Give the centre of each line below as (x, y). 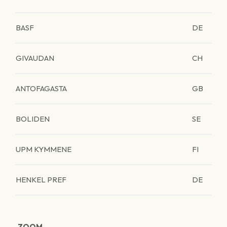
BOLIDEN (33, 119)
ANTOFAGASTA (41, 88)
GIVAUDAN (35, 58)
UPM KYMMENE (44, 149)
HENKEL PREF (41, 180)
